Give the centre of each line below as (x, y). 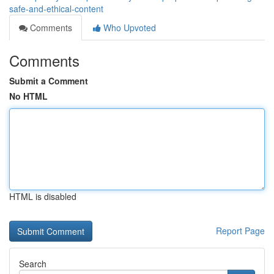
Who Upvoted (128, 28)
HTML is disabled (43, 196)
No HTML (28, 96)
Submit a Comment (49, 81)
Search (33, 264)
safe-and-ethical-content (56, 9)
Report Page (240, 231)
